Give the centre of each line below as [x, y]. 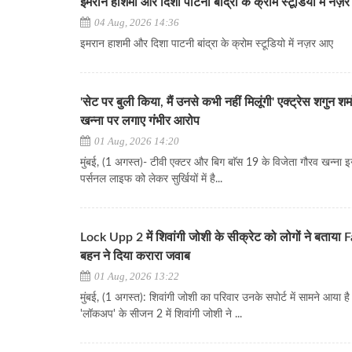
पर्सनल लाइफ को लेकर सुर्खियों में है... [151, 179]
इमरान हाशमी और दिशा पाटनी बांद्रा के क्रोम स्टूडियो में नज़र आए [207, 44]
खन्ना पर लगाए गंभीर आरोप [140, 121]
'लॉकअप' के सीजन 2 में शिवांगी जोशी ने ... [161, 314]
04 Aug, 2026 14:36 [136, 22]
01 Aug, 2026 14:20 [136, 141]
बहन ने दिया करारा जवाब [135, 256]
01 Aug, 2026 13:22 [136, 276]
